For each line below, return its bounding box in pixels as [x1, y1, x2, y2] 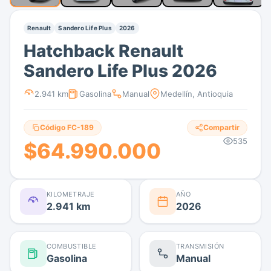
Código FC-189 [40, 122, 94, 132]
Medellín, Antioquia [160, 88, 233, 99]
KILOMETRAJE [47, 189, 95, 198]
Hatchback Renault [24, 40, 183, 61]
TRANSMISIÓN [176, 241, 224, 250]
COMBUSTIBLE [47, 241, 97, 250]
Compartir [203, 122, 240, 132]
